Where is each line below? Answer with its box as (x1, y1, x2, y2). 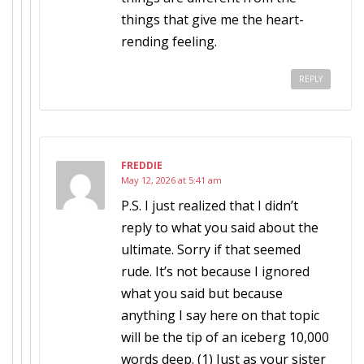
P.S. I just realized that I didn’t (121, 197, 298, 214)
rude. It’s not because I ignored (121, 262, 310, 280)
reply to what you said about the (121, 219, 318, 236)
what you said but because (121, 284, 283, 302)
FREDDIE (121, 158, 162, 172)
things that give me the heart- (121, 11, 304, 28)
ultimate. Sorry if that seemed (121, 240, 301, 258)
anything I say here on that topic (121, 306, 319, 324)
